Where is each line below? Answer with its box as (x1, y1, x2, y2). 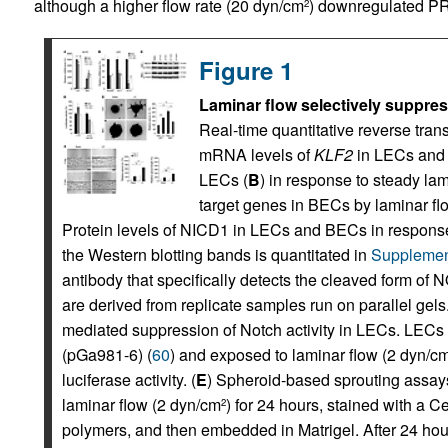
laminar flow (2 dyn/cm (61, 393, 221, 416)
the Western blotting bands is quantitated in (61, 243, 371, 266)
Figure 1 (198, 53, 293, 87)
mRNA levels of (198, 143, 314, 166)
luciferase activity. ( (61, 368, 196, 391)
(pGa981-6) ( (61, 343, 152, 366)
